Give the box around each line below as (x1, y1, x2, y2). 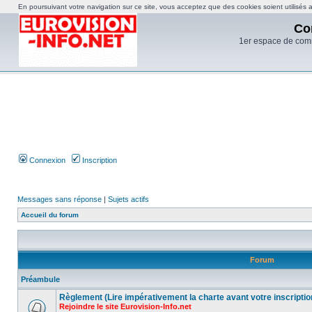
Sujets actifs (108, 195, 149, 203)
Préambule (21, 275, 60, 283)
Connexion (27, 156, 65, 164)
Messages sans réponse (17, 195, 102, 203)
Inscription (80, 156, 117, 164)
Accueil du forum (21, 211, 79, 219)
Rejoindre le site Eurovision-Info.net (59, 302, 192, 311)
